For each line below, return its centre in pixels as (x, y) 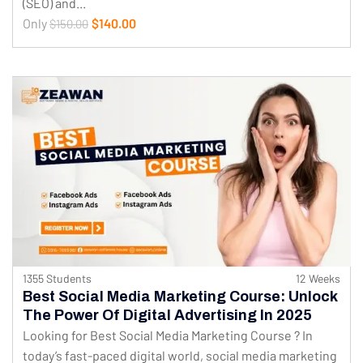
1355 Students (57, 279)
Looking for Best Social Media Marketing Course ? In (168, 335)
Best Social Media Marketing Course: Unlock (180, 297)
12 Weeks (318, 279)
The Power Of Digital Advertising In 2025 (167, 316)
